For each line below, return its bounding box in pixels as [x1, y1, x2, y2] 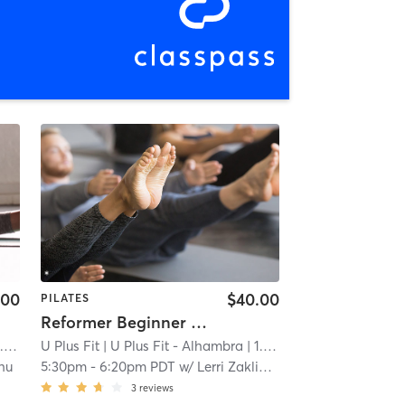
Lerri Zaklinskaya [196, 357, 259, 375]
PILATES [40, 290, 89, 305]
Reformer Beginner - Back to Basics [190, 311, 207, 333]
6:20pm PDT [99, 357, 175, 375]
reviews [138, 381, 174, 394]
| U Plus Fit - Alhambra [99, 336, 243, 354]
